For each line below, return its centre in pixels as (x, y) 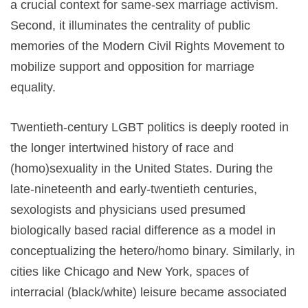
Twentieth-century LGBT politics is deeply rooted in (150, 127)
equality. (33, 87)
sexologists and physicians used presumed (128, 209)
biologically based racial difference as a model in (143, 230)
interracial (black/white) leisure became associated (148, 292)
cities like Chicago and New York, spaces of (130, 271)
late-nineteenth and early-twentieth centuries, (134, 189)
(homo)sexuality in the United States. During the (142, 168)
